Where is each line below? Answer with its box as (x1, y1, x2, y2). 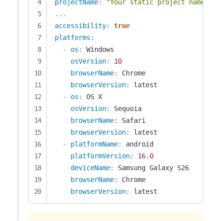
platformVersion (71, 151, 130, 160)
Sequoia (110, 104, 142, 112)
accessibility (55, 21, 106, 30)
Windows (82, 45, 114, 53)
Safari (118, 116, 146, 124)
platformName (71, 140, 118, 148)
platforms (55, 33, 90, 41)
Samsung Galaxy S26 (114, 163, 189, 172)
